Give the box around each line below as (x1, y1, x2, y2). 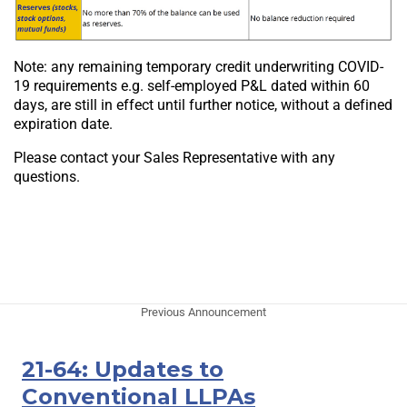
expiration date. (14, 114, 113, 133)
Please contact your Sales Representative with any (14, 148, 335, 166)
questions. (14, 167, 80, 185)
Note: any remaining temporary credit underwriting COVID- (14, 57, 383, 75)
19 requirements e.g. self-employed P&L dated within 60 (14, 76, 370, 94)
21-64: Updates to (22, 355, 223, 382)
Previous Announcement (141, 304, 266, 319)
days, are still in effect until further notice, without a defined (14, 95, 392, 114)
